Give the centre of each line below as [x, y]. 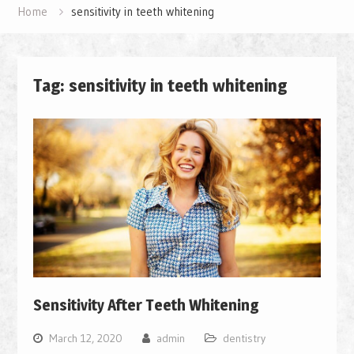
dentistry [244, 339]
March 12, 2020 [85, 339]
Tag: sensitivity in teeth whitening [160, 85]
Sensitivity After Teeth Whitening [146, 305]
